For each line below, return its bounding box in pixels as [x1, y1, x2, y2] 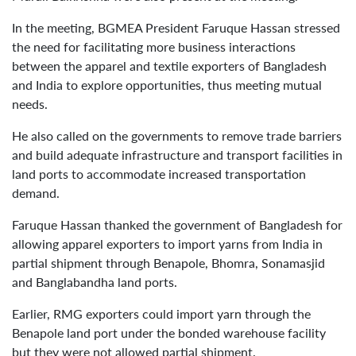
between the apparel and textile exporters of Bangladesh [12, 57, 327, 73]
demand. [12, 184, 63, 200]
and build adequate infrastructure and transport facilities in [12, 146, 342, 162]
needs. [12, 95, 48, 111]
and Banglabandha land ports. [12, 273, 177, 289]
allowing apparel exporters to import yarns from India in [12, 235, 323, 251]
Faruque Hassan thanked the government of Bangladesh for [12, 216, 342, 232]
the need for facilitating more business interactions [12, 38, 296, 54]
